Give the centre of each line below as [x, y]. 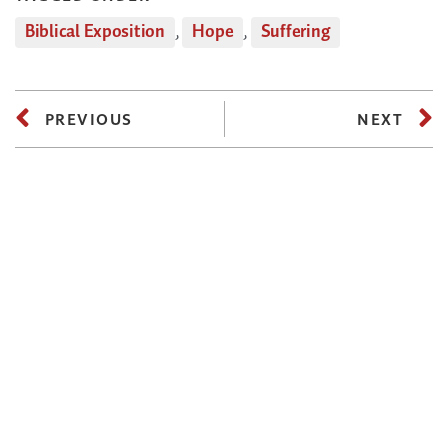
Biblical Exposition [95, 31]
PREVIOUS [88, 119]
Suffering [295, 31]
